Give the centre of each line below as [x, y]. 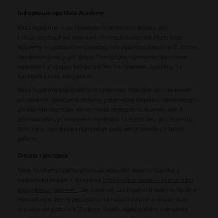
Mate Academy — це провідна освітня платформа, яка [93, 27]
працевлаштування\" [48, 189]
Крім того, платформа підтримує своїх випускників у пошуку [101, 128]
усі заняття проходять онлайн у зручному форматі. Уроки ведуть [108, 99]
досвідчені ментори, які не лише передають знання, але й [100, 109]
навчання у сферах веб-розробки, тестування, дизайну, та [100, 66]
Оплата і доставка [43, 155]
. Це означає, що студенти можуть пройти [138, 189]
